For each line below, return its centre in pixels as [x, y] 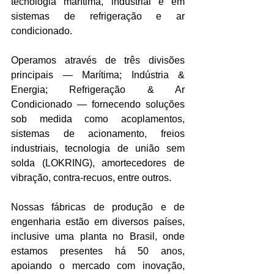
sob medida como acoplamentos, [98, 119]
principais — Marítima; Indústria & [98, 75]
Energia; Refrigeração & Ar [98, 90]
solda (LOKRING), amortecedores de [98, 163]
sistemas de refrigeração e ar [98, 16]
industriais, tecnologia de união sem [98, 148]
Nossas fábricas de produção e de [98, 207]
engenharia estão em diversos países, [98, 222]
